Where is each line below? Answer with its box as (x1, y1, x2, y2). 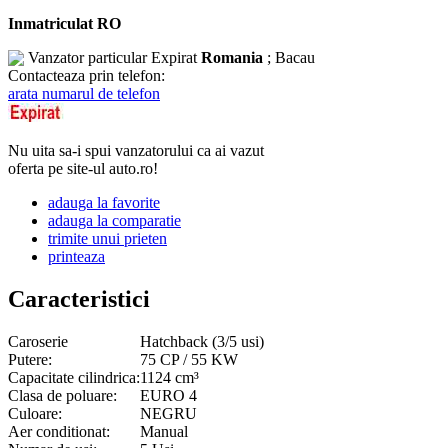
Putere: (8, 350, 52, 368)
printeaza (48, 247, 105, 265)
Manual (140, 422, 188, 440)
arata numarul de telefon (8, 84, 160, 102)
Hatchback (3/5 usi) (140, 332, 264, 350)
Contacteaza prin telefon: (8, 66, 165, 84)
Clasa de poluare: (8, 386, 117, 404)
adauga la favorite (48, 193, 160, 211)
